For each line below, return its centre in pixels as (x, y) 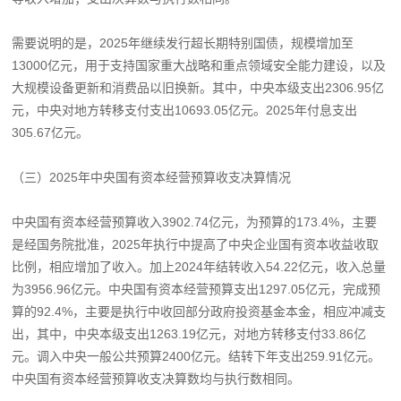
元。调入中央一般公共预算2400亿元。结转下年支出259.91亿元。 (196, 356)
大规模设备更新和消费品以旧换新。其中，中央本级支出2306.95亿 (198, 87)
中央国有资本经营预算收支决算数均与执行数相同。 (156, 378)
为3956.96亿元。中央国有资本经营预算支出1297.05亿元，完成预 (196, 289)
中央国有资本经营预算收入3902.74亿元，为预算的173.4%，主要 (195, 222)
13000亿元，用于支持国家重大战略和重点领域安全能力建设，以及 (199, 65)
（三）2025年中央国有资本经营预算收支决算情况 (152, 177)
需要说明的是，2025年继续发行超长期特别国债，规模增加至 (183, 43)
